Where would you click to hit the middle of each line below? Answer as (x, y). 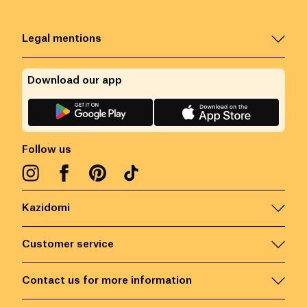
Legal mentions (62, 39)
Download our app (75, 81)
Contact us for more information (107, 281)
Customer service (68, 245)
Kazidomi (46, 208)
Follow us (47, 150)
